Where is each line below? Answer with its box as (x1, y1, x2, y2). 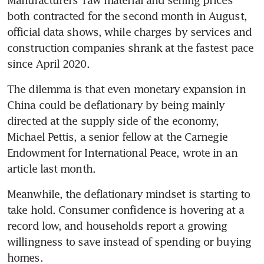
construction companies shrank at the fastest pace (7, 41, 253, 55)
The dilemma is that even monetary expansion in (7, 82, 246, 96)
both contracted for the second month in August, (7, 9, 247, 23)
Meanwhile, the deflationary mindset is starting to (7, 187, 250, 201)
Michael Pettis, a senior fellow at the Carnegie (7, 130, 227, 144)
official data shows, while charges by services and (7, 25, 252, 39)
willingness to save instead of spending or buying (7, 235, 251, 249)
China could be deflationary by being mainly (7, 98, 225, 112)
